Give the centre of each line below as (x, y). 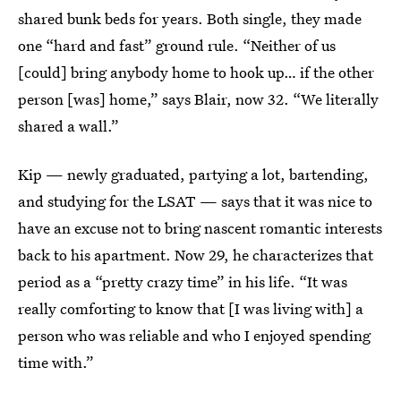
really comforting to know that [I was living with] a (191, 308)
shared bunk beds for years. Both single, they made (190, 18)
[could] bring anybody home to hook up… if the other (196, 72)
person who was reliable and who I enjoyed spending (194, 335)
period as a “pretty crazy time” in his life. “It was (183, 282)
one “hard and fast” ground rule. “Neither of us (177, 45)
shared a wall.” (68, 126)
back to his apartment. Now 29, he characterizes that (196, 255)
